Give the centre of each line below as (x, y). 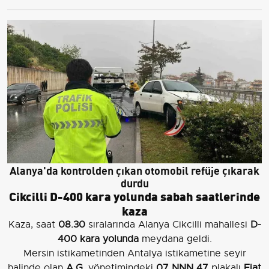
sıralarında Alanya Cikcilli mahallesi (168, 224)
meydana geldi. (175, 239)
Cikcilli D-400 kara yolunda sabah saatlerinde (134, 195)
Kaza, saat (33, 224)
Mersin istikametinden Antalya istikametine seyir (134, 253)
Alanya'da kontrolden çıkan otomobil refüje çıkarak (134, 169)
